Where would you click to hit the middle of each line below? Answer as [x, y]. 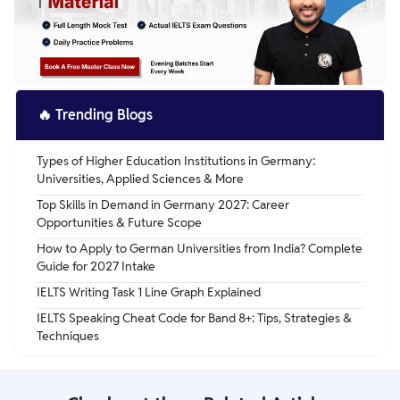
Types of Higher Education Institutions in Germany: [176, 160]
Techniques [68, 335]
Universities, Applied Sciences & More [140, 178]
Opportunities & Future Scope [119, 222]
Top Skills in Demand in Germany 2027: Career [163, 204]
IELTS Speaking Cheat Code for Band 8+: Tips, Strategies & [194, 317]
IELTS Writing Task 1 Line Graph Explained [149, 292]
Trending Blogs [104, 114]
